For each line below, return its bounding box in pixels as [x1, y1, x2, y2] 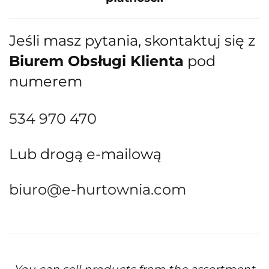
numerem [9, 73, 82, 91]
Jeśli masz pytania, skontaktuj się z [9, 32, 255, 50]
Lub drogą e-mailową [9, 145, 162, 163]
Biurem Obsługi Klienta [9, 52, 184, 70]
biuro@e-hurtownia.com [9, 181, 186, 199]
